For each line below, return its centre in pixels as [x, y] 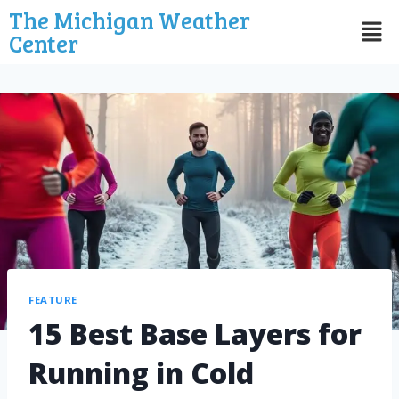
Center [44, 43]
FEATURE [53, 299]
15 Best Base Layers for [195, 334]
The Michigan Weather [130, 20]
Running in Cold [141, 373]
